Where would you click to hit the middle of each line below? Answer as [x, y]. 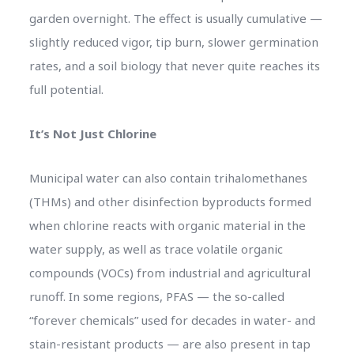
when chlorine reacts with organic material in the [167, 225]
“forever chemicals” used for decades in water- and [172, 320]
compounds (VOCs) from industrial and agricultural [169, 272]
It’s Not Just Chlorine [92, 133]
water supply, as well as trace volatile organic [156, 249]
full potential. [66, 89]
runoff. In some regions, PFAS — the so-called [156, 296]
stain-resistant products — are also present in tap [169, 343]
